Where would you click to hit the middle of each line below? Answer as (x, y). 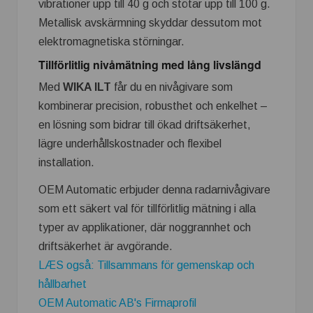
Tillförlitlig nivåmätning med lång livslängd (150, 65)
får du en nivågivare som (172, 87)
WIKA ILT (87, 87)
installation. (66, 162)
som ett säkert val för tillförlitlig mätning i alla (147, 208)
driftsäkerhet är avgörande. (105, 246)
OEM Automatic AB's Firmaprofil (117, 303)
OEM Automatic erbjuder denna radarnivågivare (154, 189)
